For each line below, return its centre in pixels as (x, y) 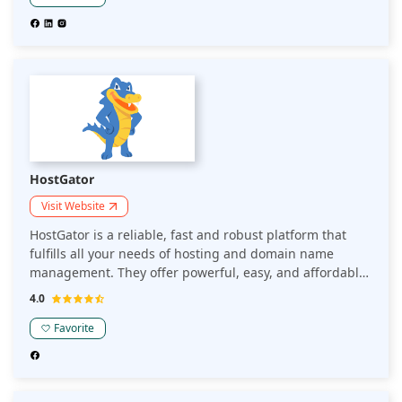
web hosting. (69, 291)
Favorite (74, 328)
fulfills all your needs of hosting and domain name (182, 253)
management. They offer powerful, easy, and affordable (198, 272)
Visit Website (73, 205)
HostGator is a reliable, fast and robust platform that (188, 234)
